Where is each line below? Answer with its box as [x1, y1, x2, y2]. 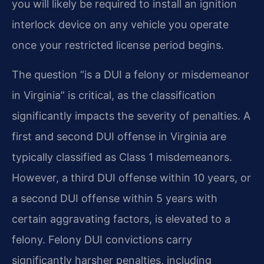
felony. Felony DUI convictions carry [12, 233, 192, 246]
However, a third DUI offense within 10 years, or [12, 171, 251, 184]
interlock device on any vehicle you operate [12, 18, 229, 31]
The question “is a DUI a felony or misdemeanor [12, 68, 249, 81]
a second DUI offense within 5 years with [12, 192, 217, 204]
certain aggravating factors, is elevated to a [12, 212, 230, 225]
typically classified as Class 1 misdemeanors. [12, 150, 232, 163]
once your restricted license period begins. [12, 39, 224, 52]
